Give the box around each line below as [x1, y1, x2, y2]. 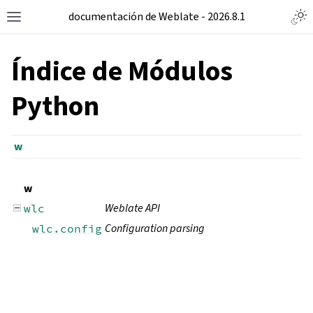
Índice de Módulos [11, 52, 233, 89]
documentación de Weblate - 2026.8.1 [68, 9, 245, 24]
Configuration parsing [105, 221, 205, 235]
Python [11, 87, 99, 124]
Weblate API [105, 201, 160, 215]
